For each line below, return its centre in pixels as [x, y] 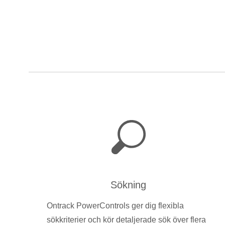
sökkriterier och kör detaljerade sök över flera [127, 219]
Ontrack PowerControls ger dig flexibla [116, 205]
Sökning [129, 185]
